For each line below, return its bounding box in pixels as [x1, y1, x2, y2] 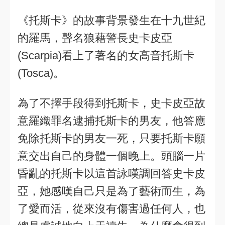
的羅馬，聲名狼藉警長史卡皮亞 [18, 32, 172, 44]
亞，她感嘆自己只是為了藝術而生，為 [18, 185, 205, 197]
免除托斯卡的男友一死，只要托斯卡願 [18, 132, 205, 145]
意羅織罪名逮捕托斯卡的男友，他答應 [18, 115, 205, 127]
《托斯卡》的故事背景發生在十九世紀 [18, 14, 205, 27]
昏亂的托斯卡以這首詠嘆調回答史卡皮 [18, 167, 205, 180]
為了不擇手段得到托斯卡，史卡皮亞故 [18, 97, 205, 109]
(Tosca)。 [18, 67, 64, 79]
